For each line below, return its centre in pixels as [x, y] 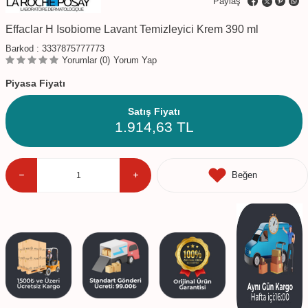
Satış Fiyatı [154, 111]
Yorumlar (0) [86, 60]
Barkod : [24, 48]
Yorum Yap [135, 60]
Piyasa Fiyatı [35, 83]
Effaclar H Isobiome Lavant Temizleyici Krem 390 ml [132, 29]
